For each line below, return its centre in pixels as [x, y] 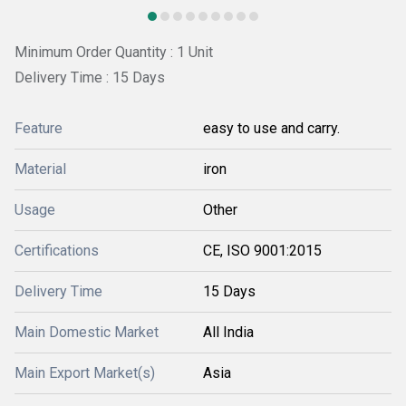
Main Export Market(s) [85, 372]
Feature [39, 128]
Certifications [57, 250]
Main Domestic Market [87, 332]
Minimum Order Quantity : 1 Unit [114, 52]
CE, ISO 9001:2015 [262, 250]
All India [228, 332]
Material [40, 169]
